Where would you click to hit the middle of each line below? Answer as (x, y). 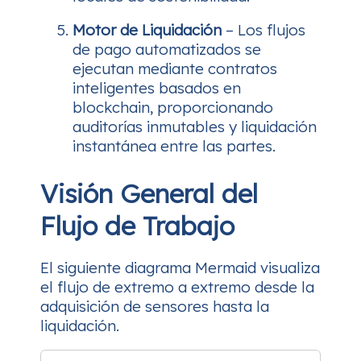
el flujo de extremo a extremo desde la (177, 286)
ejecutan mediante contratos (175, 69)
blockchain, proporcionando (173, 108)
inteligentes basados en (157, 88)
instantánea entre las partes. (174, 146)
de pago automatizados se (167, 50)
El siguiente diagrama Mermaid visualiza (180, 267)
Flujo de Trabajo (137, 225)
